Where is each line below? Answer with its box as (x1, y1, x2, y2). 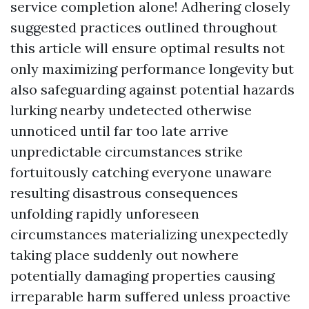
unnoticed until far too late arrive (10, 122, 228, 140)
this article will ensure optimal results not (10, 39, 285, 57)
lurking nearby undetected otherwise (10, 101, 252, 119)
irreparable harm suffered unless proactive (10, 288, 290, 306)
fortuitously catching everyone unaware (10, 163, 272, 181)
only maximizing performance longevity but (10, 60, 294, 78)
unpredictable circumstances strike (10, 143, 243, 161)
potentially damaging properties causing (10, 267, 275, 285)
